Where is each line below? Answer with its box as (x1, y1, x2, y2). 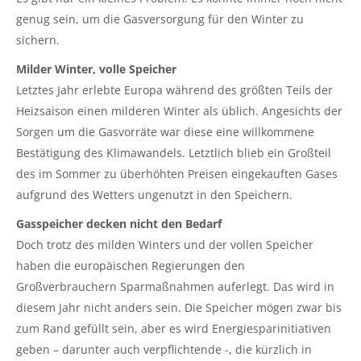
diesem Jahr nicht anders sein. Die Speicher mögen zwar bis (16, 300, 342, 316)
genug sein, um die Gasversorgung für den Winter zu (16, 11, 304, 27)
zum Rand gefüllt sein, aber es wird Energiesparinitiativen (16, 321, 331, 337)
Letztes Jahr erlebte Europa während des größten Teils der (16, 82, 333, 98)
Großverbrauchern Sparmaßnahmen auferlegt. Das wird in (16, 279, 334, 295)
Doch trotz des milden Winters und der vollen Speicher (16, 237, 313, 253)
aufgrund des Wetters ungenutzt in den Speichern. (16, 187, 293, 203)
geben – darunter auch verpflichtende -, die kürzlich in (16, 342, 312, 358)
